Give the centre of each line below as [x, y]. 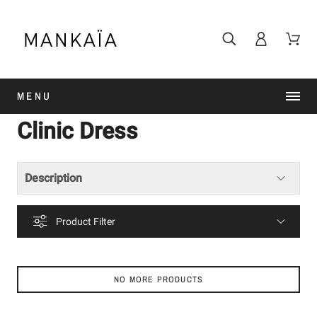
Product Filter [86, 221]
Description [53, 178]
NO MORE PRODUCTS [158, 279]
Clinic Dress [77, 131]
